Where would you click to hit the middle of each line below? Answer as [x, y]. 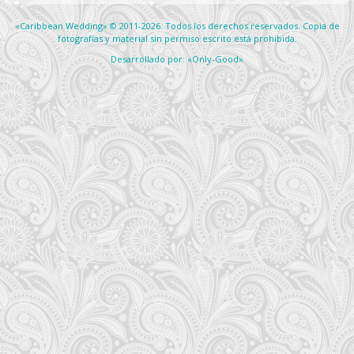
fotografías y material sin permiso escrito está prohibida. [177, 39]
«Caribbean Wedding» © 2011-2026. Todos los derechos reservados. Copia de [177, 26]
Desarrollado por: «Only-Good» [177, 59]
